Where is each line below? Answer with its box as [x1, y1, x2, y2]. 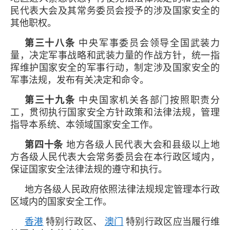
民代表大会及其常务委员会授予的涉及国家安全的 [10, 5, 220, 16]
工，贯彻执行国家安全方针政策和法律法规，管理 [10, 107, 220, 118]
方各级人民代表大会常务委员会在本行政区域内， [10, 151, 220, 162]
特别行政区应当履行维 [125, 216, 220, 227]
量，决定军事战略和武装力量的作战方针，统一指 [10, 50, 220, 61]
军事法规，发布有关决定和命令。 [10, 74, 149, 85]
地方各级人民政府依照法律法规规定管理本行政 [25, 184, 220, 195]
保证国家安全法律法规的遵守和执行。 [10, 164, 167, 175]
